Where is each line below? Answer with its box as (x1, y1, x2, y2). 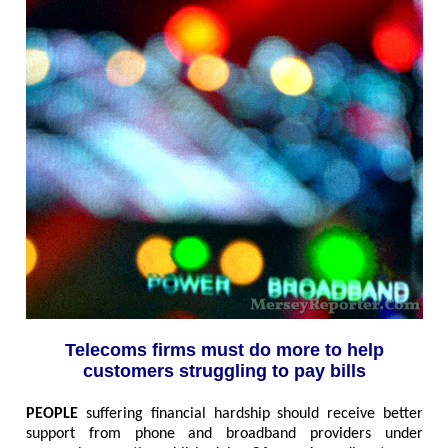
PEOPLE (26, 405, 78, 422)
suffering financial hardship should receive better (78, 405, 423, 422)
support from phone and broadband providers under (26, 425, 423, 442)
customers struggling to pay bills (83, 361, 366, 382)
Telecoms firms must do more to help (65, 340, 384, 361)
